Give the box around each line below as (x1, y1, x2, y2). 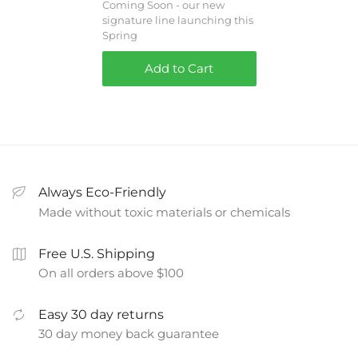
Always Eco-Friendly (38, 185, 166, 201)
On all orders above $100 (38, 265, 184, 280)
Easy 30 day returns (38, 306, 164, 322)
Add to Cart (145, 61, 213, 77)
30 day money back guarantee (38, 325, 219, 341)
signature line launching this (101, 14, 253, 27)
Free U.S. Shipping (38, 245, 155, 261)
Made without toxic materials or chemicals (38, 204, 290, 220)
